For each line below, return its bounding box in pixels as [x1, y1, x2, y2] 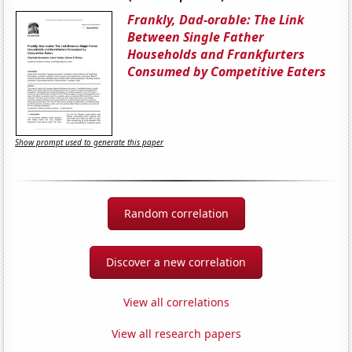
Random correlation [123, 205, 229, 221]
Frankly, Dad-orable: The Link [127, 10, 305, 28]
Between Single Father [127, 27, 265, 46]
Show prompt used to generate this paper [15, 137, 164, 148]
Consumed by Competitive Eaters [127, 62, 327, 80]
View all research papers [111, 325, 241, 341]
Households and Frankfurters [127, 45, 306, 63]
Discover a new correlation [106, 254, 246, 269]
